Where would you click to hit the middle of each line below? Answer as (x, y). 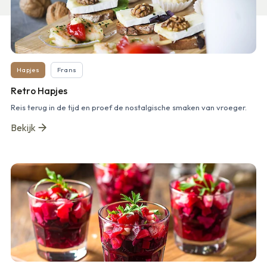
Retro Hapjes (39, 91)
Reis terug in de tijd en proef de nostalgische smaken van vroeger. (129, 108)
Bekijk (23, 128)
